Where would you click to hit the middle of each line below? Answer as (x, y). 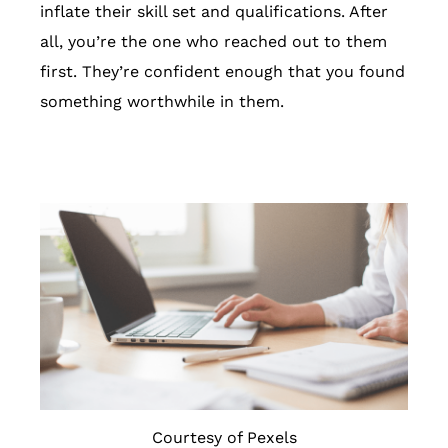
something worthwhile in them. (162, 102)
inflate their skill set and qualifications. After (214, 12)
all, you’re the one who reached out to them (213, 42)
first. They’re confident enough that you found (222, 72)
